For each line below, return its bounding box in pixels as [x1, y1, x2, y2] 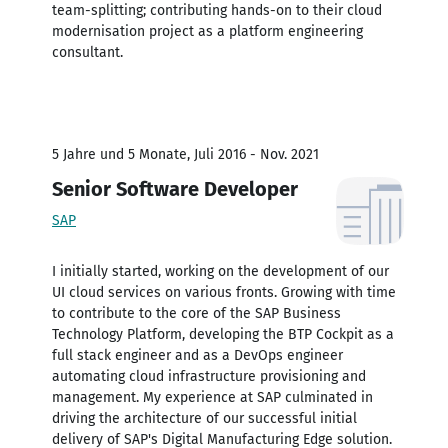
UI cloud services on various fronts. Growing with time [52, 283, 396, 301]
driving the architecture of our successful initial [52, 409, 357, 427]
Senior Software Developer [52, 176, 298, 201]
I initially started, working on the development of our [52, 262, 389, 280]
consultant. [52, 43, 123, 61]
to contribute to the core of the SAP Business [52, 304, 341, 322]
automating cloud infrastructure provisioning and [52, 367, 366, 385]
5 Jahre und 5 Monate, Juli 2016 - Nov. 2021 [52, 145, 319, 163]
